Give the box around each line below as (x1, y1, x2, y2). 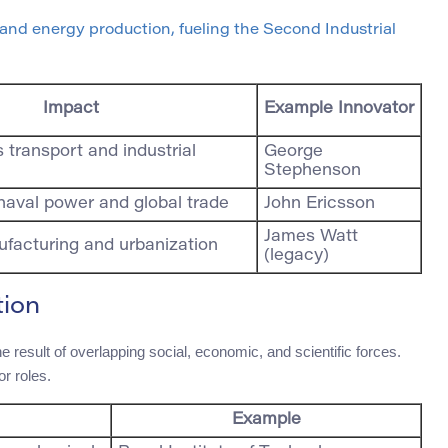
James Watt (264, 229, 358, 246)
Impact (42, 101, 99, 118)
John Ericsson (264, 196, 375, 213)
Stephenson (264, 163, 361, 180)
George (264, 144, 323, 161)
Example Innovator (264, 101, 414, 118)
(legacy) (264, 248, 329, 265)
